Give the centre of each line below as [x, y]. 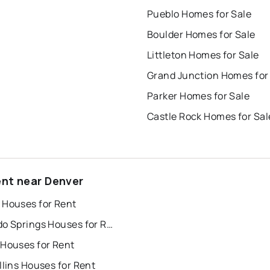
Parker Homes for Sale [199, 96]
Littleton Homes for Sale [203, 55]
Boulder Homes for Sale [201, 35]
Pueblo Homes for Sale [199, 14]
